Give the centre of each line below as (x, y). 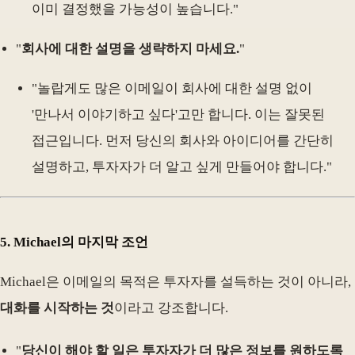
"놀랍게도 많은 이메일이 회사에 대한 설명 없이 (172, 88)
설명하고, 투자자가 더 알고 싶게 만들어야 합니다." (182, 166)
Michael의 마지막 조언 (81, 242)
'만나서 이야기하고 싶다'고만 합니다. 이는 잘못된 (178, 114)
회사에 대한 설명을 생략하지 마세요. (130, 48)
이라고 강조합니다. (171, 307)
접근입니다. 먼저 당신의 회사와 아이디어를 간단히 (183, 140)
